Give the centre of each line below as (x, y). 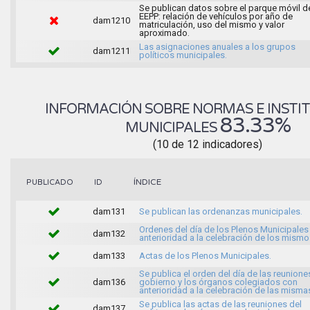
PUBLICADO (50, 182)
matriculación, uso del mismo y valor (211, 24)
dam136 (109, 282)
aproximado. (164, 33)
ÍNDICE (147, 182)
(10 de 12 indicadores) (208, 144)
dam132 (109, 233)
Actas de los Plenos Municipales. (205, 255)
